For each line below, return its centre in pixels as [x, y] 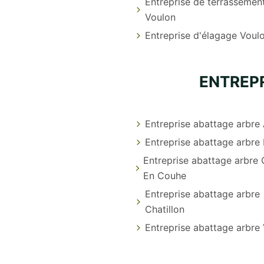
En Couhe [164, 175]
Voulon [160, 17]
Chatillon [164, 209]
